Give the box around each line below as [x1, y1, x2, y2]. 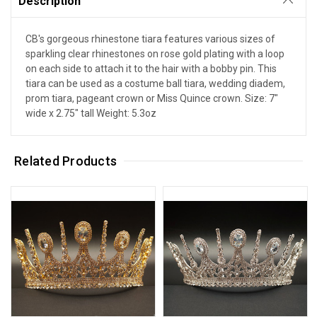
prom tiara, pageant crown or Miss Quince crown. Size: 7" [25, 92, 278, 104]
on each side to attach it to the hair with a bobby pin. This [25, 62, 277, 74]
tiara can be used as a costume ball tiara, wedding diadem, [25, 77, 285, 89]
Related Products [14, 153, 117, 168]
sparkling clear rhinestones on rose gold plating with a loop [25, 47, 284, 59]
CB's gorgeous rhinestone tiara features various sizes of [25, 33, 275, 45]
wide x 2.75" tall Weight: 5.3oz [25, 107, 156, 119]
